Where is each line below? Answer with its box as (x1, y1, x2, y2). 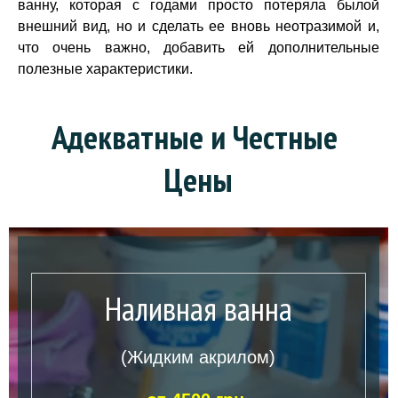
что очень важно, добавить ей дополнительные (18, 40, 379, 55)
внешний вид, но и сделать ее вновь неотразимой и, (18, 19, 379, 34)
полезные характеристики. (18, 61, 193, 76)
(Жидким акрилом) (121, 346, 276, 367)
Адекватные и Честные (52, 115, 338, 158)
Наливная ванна (104, 286, 292, 330)
